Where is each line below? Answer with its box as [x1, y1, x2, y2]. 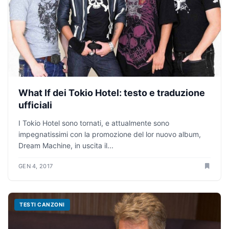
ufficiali [18, 100, 52, 111]
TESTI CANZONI [19, 201, 65, 209]
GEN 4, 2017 [18, 163, 53, 170]
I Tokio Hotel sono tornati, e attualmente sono [18, 119, 169, 128]
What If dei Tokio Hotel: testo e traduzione [18, 87, 205, 99]
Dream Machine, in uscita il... [18, 141, 113, 150]
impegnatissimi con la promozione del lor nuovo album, [18, 130, 201, 139]
